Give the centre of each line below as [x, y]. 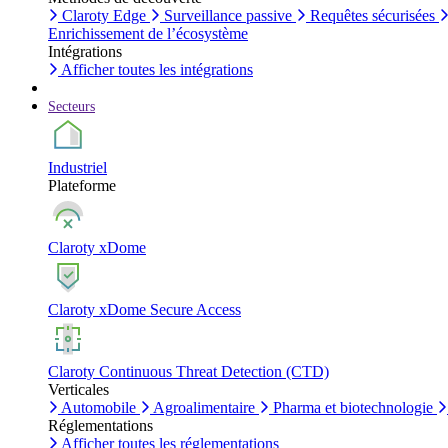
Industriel [77, 167]
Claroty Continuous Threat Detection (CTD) [188, 371]
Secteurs [71, 106]
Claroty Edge [104, 15]
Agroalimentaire [204, 407]
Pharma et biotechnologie [353, 407]
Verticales [78, 389]
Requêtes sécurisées [372, 15]
